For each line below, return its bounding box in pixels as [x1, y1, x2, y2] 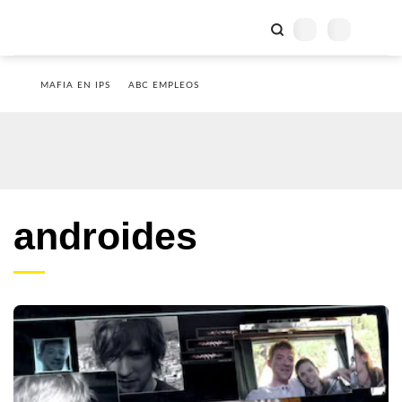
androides [13, 214, 197, 258]
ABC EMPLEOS [128, 81, 199, 90]
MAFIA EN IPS [40, 81, 110, 90]
